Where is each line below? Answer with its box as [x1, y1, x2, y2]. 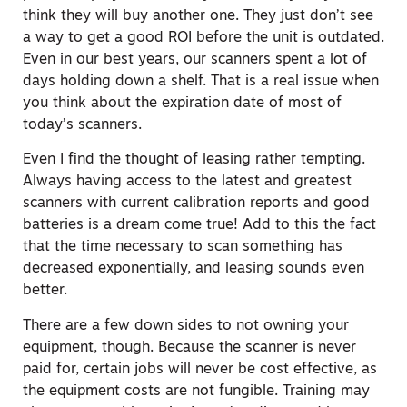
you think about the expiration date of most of [23, 95, 342, 111]
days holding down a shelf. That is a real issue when [23, 74, 379, 89]
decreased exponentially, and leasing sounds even [23, 262, 364, 277]
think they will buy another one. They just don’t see [23, 8, 373, 24]
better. [23, 283, 67, 299]
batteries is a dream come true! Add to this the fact [23, 218, 376, 233]
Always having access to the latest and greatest [23, 174, 352, 190]
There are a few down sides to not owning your [23, 318, 349, 333]
